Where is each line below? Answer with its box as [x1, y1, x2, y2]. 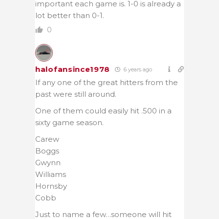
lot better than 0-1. [35, 10, 104, 20]
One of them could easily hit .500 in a [35, 106, 172, 115]
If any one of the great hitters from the [35, 77, 178, 87]
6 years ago [122, 66, 153, 73]
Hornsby [35, 181, 67, 191]
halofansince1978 [35, 64, 110, 74]
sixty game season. [35, 117, 104, 127]
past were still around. [35, 89, 116, 99]
